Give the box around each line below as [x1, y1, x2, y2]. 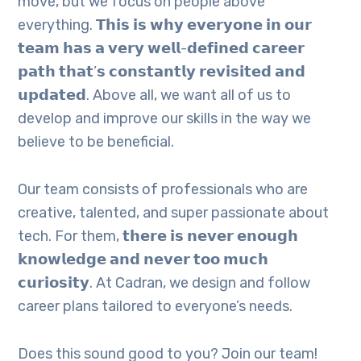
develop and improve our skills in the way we [18, 110, 312, 128]
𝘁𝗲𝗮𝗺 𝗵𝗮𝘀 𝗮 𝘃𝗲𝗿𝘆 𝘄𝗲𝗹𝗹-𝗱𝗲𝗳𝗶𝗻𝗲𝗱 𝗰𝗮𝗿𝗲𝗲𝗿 [18, 39, 305, 58]
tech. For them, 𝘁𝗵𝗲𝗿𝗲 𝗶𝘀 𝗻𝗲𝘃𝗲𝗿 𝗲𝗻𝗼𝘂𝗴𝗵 [18, 227, 299, 246]
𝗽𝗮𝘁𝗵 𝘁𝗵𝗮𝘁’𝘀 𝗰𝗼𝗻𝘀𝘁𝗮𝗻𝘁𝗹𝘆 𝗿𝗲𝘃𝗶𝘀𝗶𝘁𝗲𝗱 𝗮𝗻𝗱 [18, 63, 306, 81]
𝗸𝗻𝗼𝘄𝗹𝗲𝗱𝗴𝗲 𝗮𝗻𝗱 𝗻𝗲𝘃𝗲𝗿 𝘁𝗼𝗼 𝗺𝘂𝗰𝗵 [18, 251, 269, 269]
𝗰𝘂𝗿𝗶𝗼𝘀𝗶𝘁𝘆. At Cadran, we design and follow [18, 274, 311, 293]
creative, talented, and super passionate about [18, 204, 330, 222]
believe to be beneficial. [18, 133, 175, 151]
